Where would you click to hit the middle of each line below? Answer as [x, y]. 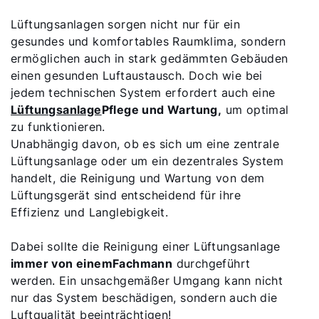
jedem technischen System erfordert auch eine [143, 93]
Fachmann [143, 263]
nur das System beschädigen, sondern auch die [144, 298]
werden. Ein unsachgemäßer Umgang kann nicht [147, 281]
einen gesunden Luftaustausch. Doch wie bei [137, 75]
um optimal [255, 110]
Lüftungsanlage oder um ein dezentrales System [147, 161]
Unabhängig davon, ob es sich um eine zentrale [145, 144]
